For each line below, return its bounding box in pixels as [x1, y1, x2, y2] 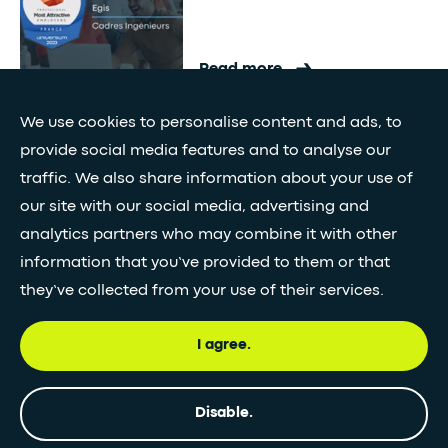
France [199, 389, 241, 411]
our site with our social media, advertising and [20, 200, 369, 214]
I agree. [196, 339, 251, 352]
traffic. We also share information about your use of [20, 172, 413, 186]
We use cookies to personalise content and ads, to [20, 116, 402, 130]
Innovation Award [199, 368, 344, 384]
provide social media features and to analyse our [20, 144, 391, 158]
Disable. [194, 407, 253, 420]
